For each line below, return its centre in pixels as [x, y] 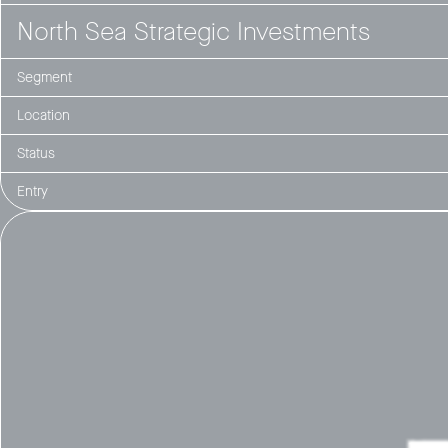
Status [36, 153]
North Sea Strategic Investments [193, 31]
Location [43, 115]
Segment [44, 77]
